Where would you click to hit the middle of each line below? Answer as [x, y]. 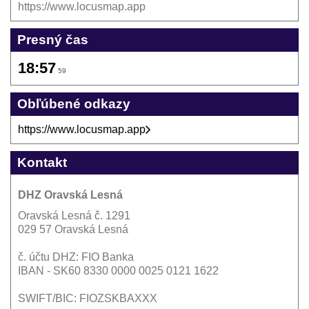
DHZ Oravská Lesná [70, 195]
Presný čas [53, 39]
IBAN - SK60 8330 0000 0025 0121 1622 [118, 270]
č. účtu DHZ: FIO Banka [76, 257]
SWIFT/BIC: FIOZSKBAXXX [88, 298]
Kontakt [42, 162]
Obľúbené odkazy [74, 103]
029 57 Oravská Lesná [73, 229]
